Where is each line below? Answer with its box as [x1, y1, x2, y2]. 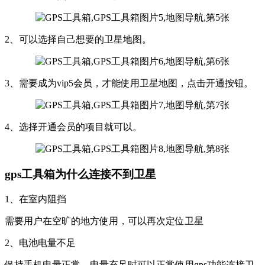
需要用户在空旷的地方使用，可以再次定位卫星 [5, 215, 203, 226]
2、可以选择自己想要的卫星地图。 [5, 34, 151, 45]
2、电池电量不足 [5, 237, 76, 248]
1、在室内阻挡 [5, 193, 66, 204]
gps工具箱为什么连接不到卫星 [5, 167, 156, 180]
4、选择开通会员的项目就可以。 [5, 122, 142, 132]
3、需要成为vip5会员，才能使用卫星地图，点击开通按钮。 [5, 78, 253, 89]
